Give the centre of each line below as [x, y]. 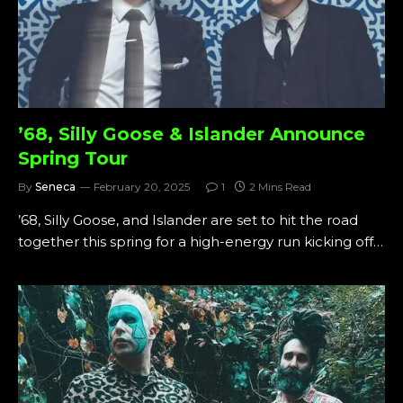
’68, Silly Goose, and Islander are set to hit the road [188, 219]
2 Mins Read [280, 186]
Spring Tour [73, 158]
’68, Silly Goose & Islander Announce [192, 134]
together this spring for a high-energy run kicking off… [201, 241]
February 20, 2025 [142, 186]
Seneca [55, 186]
